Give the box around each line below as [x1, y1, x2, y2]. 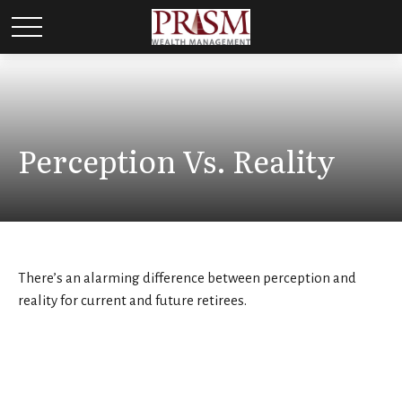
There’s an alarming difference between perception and [18, 270, 356, 285]
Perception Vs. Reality [18, 137, 335, 182]
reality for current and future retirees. [18, 293, 247, 308]
